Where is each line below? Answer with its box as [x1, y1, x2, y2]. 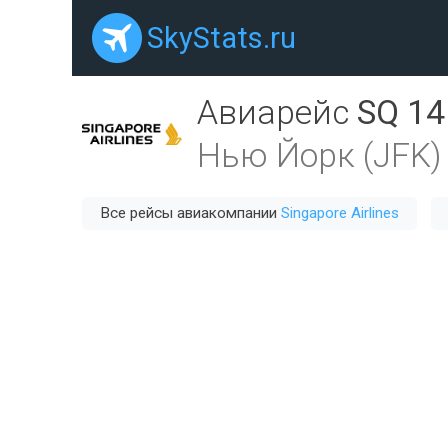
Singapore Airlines [281, 204, 399, 222]
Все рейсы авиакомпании [100, 204, 281, 222]
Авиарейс [197, 93, 357, 132]
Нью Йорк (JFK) [197, 136, 441, 175]
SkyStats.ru [147, 21, 296, 55]
